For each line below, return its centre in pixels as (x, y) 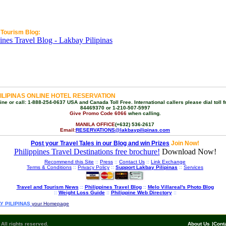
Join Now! (184, 143)
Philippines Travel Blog (113, 187)
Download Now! (188, 152)
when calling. (144, 113)
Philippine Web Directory (141, 192)
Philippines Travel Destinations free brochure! (87, 152)
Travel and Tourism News (47, 187)
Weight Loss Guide (81, 192)
